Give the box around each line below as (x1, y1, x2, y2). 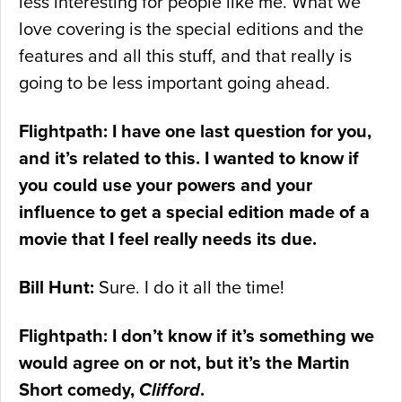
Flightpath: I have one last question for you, (19, 121, 371, 144)
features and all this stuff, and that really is (19, 46, 352, 68)
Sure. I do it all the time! (94, 277, 284, 300)
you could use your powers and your (19, 175, 312, 197)
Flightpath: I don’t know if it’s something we (19, 326, 374, 348)
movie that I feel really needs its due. (19, 229, 317, 251)
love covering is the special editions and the (19, 19, 363, 41)
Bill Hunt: (19, 277, 94, 300)
